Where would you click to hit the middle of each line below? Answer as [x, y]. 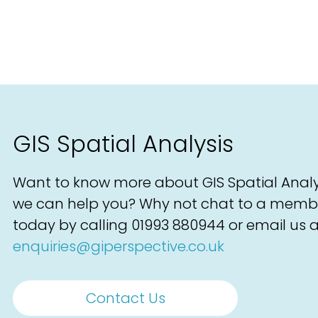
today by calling [72, 225]
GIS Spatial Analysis [123, 144]
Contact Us [125, 298]
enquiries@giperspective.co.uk [119, 247]
